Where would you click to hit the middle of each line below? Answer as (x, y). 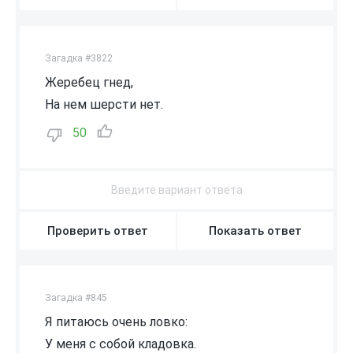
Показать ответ (255, 230)
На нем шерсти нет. (104, 104)
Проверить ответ (98, 230)
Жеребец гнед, (89, 82)
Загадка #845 (76, 297)
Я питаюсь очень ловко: (116, 321)
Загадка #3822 (79, 58)
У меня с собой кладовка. (121, 344)
